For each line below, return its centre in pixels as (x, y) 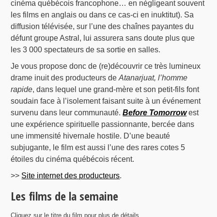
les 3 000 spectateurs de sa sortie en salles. (86, 50)
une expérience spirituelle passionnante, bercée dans (103, 124)
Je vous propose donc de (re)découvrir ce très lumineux (106, 66)
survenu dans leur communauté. (67, 113)
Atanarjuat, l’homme (153, 78)
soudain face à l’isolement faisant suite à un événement (106, 101)
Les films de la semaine (65, 196)
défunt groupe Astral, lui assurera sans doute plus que (103, 38)
